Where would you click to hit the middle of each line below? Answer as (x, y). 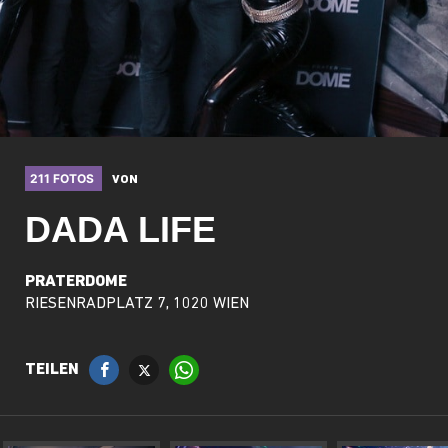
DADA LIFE (121, 229)
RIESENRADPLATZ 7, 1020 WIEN (137, 304)
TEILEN (52, 370)
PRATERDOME (76, 282)
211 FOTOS (64, 178)
